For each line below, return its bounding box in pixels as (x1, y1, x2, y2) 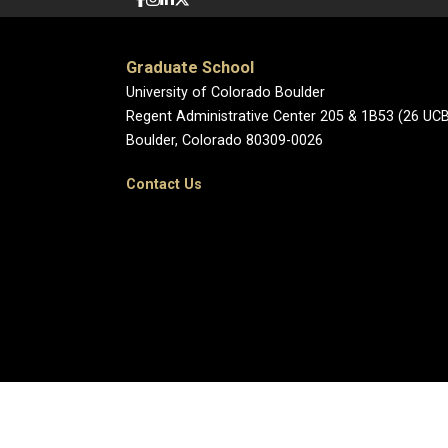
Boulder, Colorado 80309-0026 (126, 132, 323, 149)
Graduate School (126, 58, 254, 77)
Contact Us (126, 176, 202, 193)
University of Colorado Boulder (126, 84, 325, 101)
